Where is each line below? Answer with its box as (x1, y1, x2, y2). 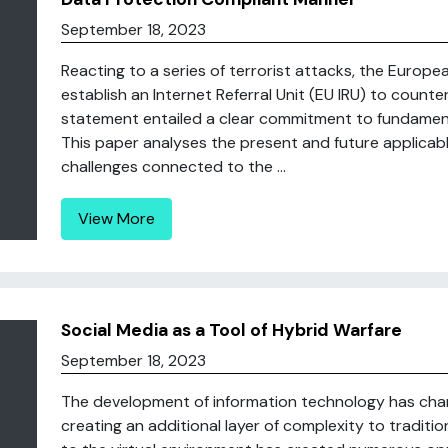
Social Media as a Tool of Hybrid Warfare (60, 319, 402, 341)
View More (77, 208, 155, 229)
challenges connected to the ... (60, 156, 286, 177)
